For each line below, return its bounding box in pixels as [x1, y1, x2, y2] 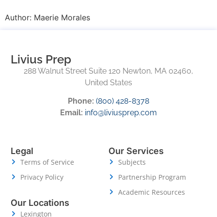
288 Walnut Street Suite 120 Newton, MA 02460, [24, 66, 193, 76]
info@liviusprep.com [85, 108, 157, 118]
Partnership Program [118, 172, 186, 182]
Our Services [108, 145, 164, 156]
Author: [5, 13, 34, 23]
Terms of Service [20, 157, 75, 167]
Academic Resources [118, 187, 185, 197]
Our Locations [11, 197, 70, 208]
